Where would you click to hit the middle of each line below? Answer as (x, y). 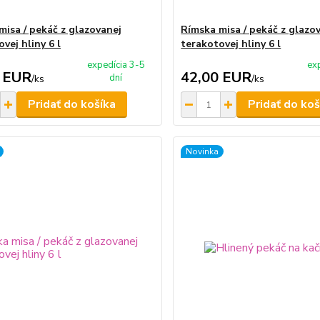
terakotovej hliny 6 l (231, 44)
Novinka (202, 151)
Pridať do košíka (71, 104)
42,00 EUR (216, 77)
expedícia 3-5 (116, 65)
